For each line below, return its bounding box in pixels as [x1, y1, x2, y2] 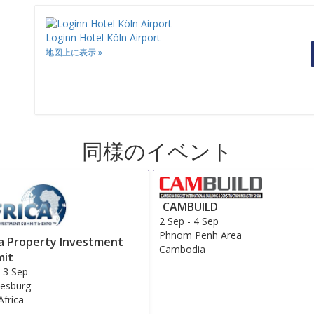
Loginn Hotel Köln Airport [46, 31, 161, 45]
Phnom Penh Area [159, 228, 243, 242]
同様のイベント [81, 137, 233, 166]
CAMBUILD [163, 198, 219, 214]
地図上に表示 [46, 46, 96, 59]
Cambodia [159, 242, 206, 256]
